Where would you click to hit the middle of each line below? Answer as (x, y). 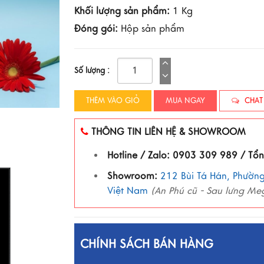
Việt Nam (127, 191)
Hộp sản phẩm (151, 29)
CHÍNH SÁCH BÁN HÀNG (146, 244)
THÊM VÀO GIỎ (113, 101)
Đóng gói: (96, 29)
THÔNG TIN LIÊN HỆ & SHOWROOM (168, 132)
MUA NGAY (185, 101)
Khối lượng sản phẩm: (122, 11)
